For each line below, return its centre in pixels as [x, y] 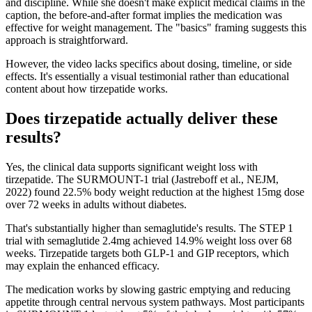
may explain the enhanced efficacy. [83, 265]
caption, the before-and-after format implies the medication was [144, 15]
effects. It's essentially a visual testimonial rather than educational [147, 76]
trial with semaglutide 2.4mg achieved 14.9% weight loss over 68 [149, 240]
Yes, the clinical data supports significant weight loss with [132, 166]
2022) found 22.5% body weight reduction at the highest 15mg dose [155, 192]
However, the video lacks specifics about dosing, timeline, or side [149, 63]
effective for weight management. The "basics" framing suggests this [156, 27]
